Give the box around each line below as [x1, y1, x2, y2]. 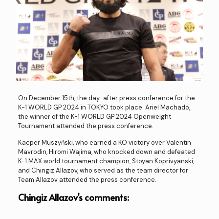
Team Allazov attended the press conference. [18, 175, 156, 184]
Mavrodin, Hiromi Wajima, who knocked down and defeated [18, 148, 195, 156]
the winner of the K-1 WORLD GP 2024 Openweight [18, 112, 171, 121]
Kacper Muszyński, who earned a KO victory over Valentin [18, 138, 191, 147]
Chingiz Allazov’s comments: [18, 191, 129, 204]
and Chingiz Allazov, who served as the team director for [18, 166, 188, 175]
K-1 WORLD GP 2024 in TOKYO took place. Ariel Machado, [18, 103, 190, 112]
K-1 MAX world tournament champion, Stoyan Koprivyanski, [18, 157, 194, 166]
